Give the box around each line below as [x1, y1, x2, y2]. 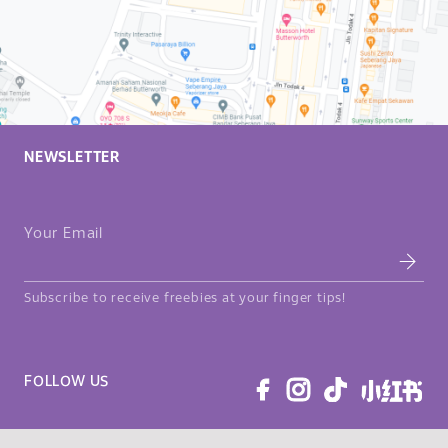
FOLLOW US [24, 375, 110, 390]
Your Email [24, 227, 103, 242]
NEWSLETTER [24, 151, 120, 166]
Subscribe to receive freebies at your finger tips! [24, 293, 346, 306]
